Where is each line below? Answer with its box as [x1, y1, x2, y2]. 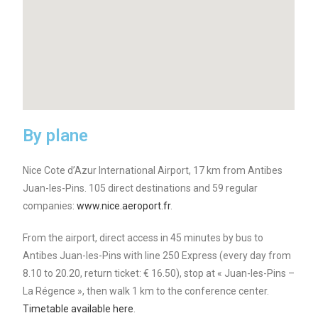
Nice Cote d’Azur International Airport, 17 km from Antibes [23, 165, 283, 176]
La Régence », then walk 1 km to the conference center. [23, 285, 270, 297]
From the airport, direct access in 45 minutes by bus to [23, 232, 264, 243]
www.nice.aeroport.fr [77, 200, 171, 212]
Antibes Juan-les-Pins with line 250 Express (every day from [23, 250, 292, 261]
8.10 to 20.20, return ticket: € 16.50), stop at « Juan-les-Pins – [23, 268, 295, 279]
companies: [23, 200, 77, 212]
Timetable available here [23, 303, 134, 314]
